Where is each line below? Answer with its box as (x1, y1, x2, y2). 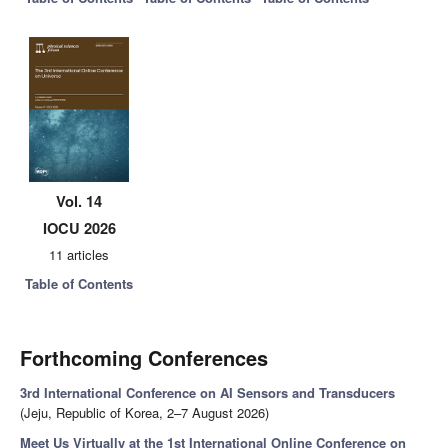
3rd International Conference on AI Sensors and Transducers (20, 383, 395, 403)
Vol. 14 (56, 191, 102, 213)
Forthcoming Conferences (20, 343, 268, 373)
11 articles (49, 245, 109, 265)
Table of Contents (25, 274, 133, 294)
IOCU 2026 (42, 217, 116, 239)
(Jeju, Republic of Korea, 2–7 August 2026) (20, 403, 269, 423)
